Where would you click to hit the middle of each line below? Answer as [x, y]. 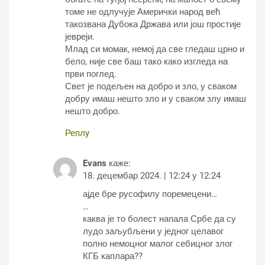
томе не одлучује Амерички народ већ [143, 12]
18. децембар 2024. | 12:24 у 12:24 [152, 176]
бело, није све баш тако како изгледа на [146, 62]
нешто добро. [93, 111]
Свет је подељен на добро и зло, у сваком [151, 86]
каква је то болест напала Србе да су [159, 219]
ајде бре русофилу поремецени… [150, 194]
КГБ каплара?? [113, 256]
